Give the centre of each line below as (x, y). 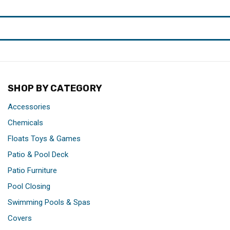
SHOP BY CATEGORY (55, 89)
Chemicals (25, 123)
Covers (20, 218)
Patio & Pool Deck (38, 155)
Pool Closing (29, 187)
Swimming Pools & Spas (49, 203)
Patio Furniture (32, 171)
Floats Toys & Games (44, 139)
